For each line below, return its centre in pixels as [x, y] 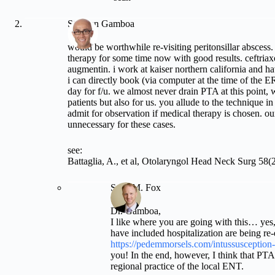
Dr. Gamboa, [136, 211]
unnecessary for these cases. [122, 125]
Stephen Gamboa [101, 24]
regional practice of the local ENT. [177, 266]
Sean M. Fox [136, 188]
